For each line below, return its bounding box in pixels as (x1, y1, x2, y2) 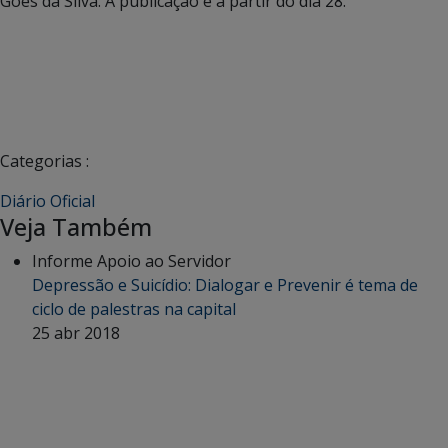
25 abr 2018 (32, 321, 120, 344)
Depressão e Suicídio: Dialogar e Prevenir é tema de (32, 273, 418, 296)
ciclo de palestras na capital (32, 297, 236, 320)
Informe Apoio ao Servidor (32, 249, 231, 272)
